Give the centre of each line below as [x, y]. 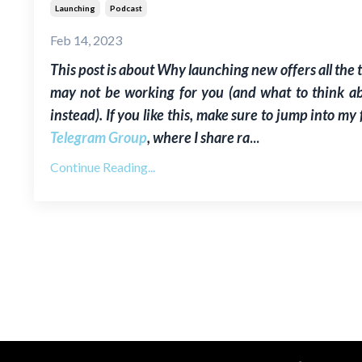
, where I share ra [198, 137]
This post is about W [111, 69]
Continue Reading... [103, 166]
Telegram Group [99, 137]
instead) [75, 114]
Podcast [126, 8]
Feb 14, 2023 [86, 40]
